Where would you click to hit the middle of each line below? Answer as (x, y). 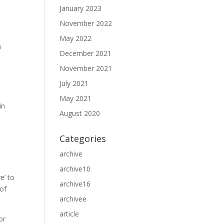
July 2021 (74, 83)
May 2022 (76, 38)
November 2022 (86, 23)
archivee (73, 199)
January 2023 (81, 8)
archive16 (75, 184)
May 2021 (76, 98)
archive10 (75, 169)
